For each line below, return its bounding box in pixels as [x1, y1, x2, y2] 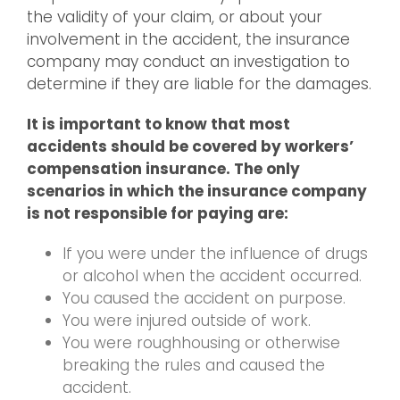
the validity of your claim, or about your [27, 6, 322, 29]
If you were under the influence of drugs [62, 243, 368, 265]
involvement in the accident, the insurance [27, 29, 350, 51]
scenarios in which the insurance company [27, 180, 367, 203]
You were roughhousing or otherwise [62, 332, 340, 354]
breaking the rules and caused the [62, 354, 325, 377]
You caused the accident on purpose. [62, 287, 346, 310]
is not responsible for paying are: [27, 203, 288, 225]
